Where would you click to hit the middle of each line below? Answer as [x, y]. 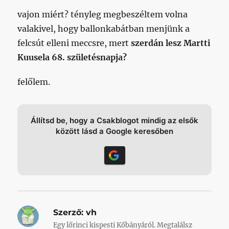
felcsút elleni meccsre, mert [74, 43]
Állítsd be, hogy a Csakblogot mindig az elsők [114, 120]
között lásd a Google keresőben [114, 131]
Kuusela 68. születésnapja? [72, 57]
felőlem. [34, 82]
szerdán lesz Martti [171, 43]
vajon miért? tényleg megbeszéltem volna [103, 14]
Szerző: [68, 212]
